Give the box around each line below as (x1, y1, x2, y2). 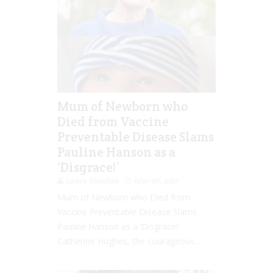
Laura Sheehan (65, 175, 119, 186)
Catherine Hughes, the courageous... (57, 235, 200, 247)
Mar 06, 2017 (133, 175, 178, 186)
